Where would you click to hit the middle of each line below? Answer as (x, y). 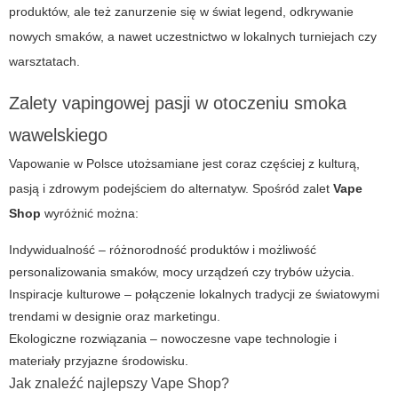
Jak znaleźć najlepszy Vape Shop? (119, 384)
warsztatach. (44, 62)
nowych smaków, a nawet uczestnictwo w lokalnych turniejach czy (193, 37)
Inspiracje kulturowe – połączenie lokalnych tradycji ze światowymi (194, 295)
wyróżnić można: (90, 214)
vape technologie (283, 339)
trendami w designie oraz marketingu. (115, 317)
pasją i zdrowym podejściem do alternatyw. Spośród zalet (171, 189)
